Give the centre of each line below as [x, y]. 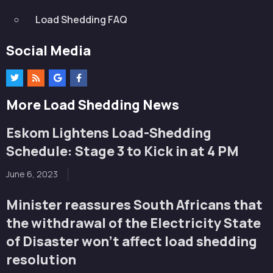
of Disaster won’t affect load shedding [132, 242]
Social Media [48, 51]
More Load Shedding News [93, 105]
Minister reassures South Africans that [134, 205]
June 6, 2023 [32, 174]
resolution [41, 260]
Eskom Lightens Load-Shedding [109, 133]
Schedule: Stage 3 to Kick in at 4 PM [122, 151]
